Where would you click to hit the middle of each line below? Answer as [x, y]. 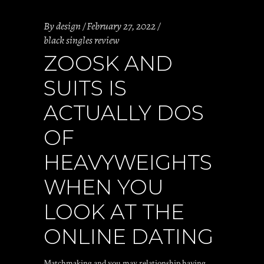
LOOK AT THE [114, 212]
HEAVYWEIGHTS [128, 162]
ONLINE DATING [128, 237]
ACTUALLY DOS [124, 113]
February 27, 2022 [121, 26]
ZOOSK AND [108, 63]
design [68, 26]
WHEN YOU [104, 187]
